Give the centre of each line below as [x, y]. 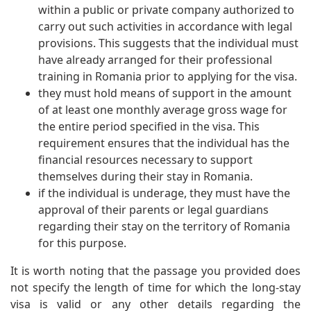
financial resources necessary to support [145, 160]
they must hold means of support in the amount [165, 93]
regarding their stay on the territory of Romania [164, 227]
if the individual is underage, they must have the [164, 193]
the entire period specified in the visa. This [149, 127]
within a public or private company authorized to [166, 10]
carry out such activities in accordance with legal [165, 27]
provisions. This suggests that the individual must [168, 43]
